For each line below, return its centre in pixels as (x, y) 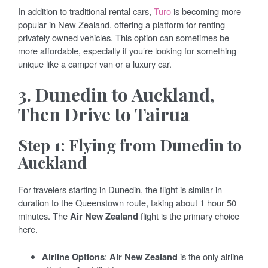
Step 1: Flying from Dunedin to (130, 144)
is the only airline (211, 256)
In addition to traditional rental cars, (86, 11)
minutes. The (44, 215)
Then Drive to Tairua (104, 114)
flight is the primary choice (189, 215)
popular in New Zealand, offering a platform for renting (121, 24)
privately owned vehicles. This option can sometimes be (124, 37)
